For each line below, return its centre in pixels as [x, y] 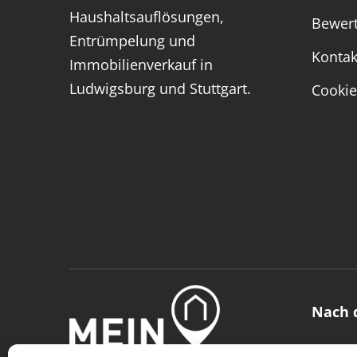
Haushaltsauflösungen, [146, 16]
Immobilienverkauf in [141, 64]
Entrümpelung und [132, 40]
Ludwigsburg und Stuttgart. [160, 88]
